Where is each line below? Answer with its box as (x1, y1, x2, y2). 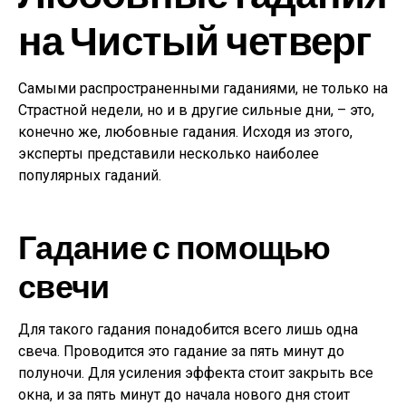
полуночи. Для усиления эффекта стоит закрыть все (18, 364, 373, 382)
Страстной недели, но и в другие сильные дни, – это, (18, 101, 374, 119)
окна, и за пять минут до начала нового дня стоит (18, 386, 350, 403)
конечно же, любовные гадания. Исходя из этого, (18, 123, 353, 140)
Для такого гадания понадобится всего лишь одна (18, 321, 358, 338)
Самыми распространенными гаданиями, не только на (18, 80, 388, 97)
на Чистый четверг (18, 15, 372, 63)
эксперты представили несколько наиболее (18, 145, 319, 162)
